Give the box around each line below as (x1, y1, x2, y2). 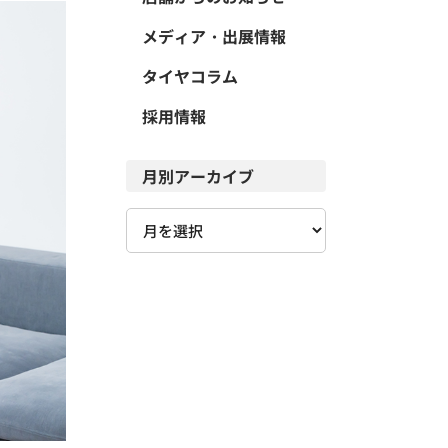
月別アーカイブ (142, 164, 254, 188)
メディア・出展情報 (142, 24, 286, 48)
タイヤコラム (142, 64, 238, 88)
